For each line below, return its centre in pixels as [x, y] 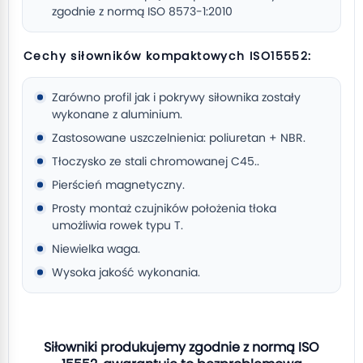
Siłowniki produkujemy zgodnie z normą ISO [181, 347]
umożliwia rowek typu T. [117, 225]
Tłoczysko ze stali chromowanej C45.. [156, 161]
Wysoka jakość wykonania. [126, 272]
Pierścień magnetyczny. [118, 185]
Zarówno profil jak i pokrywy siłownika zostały [176, 97]
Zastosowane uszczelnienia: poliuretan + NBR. [179, 138]
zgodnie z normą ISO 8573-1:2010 [142, 11]
